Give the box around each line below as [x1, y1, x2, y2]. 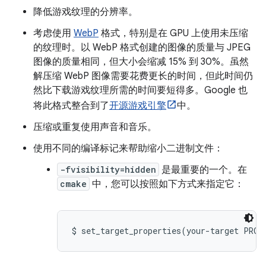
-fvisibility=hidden [60, 164, 156, 175]
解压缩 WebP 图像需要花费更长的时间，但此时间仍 [33, 70, 253, 82]
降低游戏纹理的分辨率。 [33, 6, 138, 18]
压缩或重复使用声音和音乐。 [33, 121, 157, 133]
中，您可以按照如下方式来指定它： [90, 178, 244, 190]
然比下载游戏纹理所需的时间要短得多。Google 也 [33, 84, 248, 96]
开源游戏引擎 [109, 100, 166, 112]
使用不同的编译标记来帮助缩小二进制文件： [33, 142, 223, 154]
